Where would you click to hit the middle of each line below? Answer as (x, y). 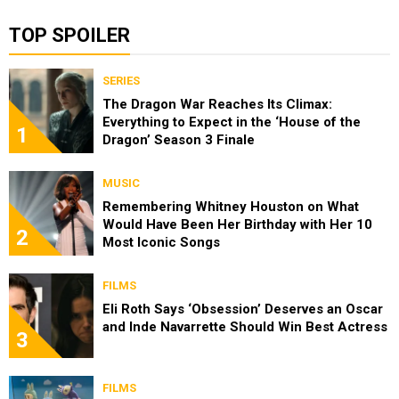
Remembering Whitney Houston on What (231, 207)
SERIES (121, 81)
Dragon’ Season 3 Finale (179, 140)
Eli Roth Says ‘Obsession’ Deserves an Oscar (243, 309)
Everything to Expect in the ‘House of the (232, 122)
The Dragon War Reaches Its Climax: (217, 105)
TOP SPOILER (69, 36)
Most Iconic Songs (161, 243)
